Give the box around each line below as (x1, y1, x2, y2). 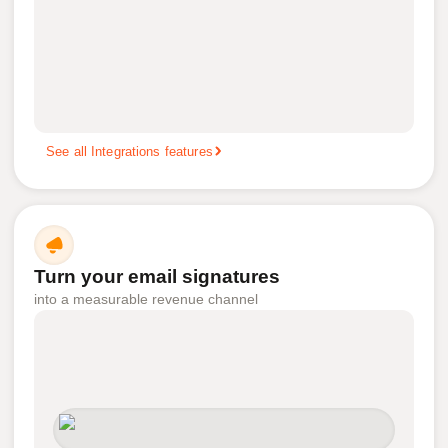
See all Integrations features (46, 143, 213, 159)
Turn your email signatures (34, 266, 280, 287)
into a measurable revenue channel (34, 291, 258, 307)
